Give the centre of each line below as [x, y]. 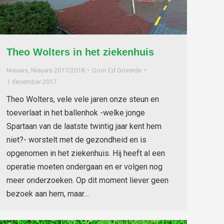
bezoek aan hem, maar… [48, 193]
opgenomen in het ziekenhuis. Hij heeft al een [86, 153]
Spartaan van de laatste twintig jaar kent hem [84, 126]
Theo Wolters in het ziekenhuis [80, 52]
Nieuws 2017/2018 [58, 70]
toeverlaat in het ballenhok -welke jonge [76, 112]
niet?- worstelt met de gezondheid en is [76, 139]
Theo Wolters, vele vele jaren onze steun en [83, 99]
